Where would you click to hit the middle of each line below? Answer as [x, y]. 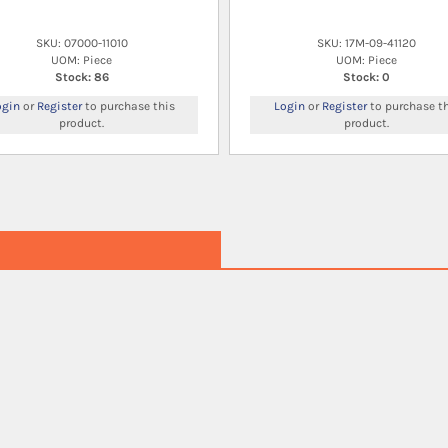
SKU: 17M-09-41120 [366, 42]
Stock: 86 [81, 76]
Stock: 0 [366, 76]
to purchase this [128, 105]
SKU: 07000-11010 [81, 42]
